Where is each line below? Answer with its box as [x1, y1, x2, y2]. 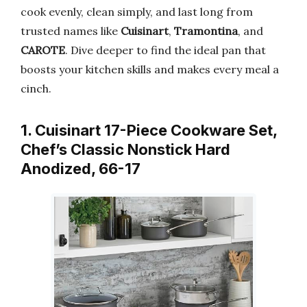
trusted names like [21, 24, 121, 38]
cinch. [21, 82, 51, 95]
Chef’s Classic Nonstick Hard [21, 140, 230, 158]
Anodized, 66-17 [21, 160, 140, 177]
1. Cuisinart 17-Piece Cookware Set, [21, 121, 277, 139]
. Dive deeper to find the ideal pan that [65, 43, 266, 57]
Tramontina [174, 24, 238, 38]
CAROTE [21, 43, 65, 57]
